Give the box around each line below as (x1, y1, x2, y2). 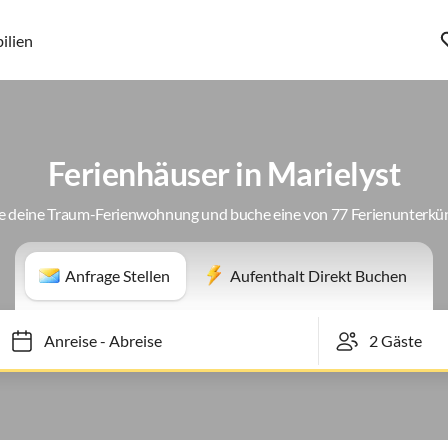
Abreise (98, 331, 152, 350)
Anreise (33, 331, 87, 350)
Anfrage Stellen (65, 266, 170, 285)
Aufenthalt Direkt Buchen (230, 266, 407, 285)
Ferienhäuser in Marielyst (47, 154, 401, 193)
